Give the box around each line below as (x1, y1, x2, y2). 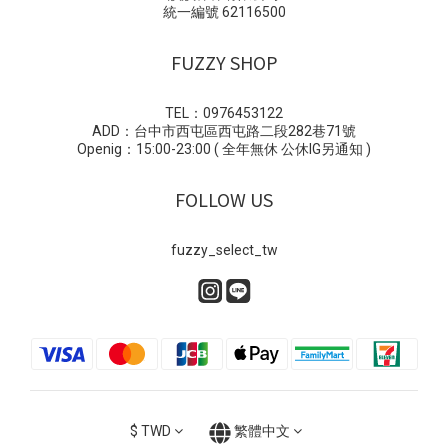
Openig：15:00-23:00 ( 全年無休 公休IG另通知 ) (77, 141, 371, 158)
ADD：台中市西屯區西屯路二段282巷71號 (92, 123, 356, 140)
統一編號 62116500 (162, 4, 286, 21)
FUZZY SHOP (170, 49, 278, 76)
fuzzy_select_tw (170, 242, 278, 259)
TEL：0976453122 (165, 105, 283, 122)
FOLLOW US (175, 186, 273, 213)
